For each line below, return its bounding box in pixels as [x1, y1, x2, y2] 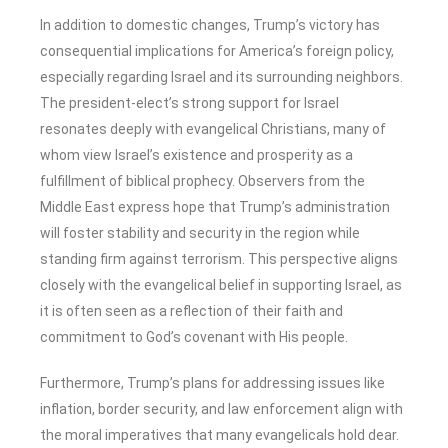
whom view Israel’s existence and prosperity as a [40, 147, 353, 164]
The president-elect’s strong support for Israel [40, 95, 339, 112]
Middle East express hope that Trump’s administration [40, 199, 390, 216]
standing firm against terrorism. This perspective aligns [40, 251, 398, 268]
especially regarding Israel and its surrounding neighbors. [40, 69, 403, 86]
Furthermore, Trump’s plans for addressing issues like [40, 375, 385, 392]
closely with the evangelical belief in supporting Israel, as [40, 277, 402, 294]
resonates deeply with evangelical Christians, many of [40, 121, 386, 138]
